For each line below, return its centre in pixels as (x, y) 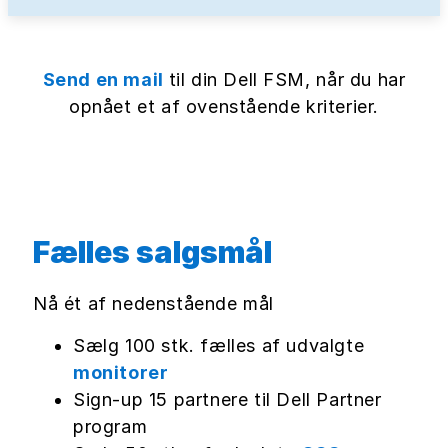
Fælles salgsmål (152, 251)
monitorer (121, 372)
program (110, 426)
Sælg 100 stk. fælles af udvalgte (219, 345)
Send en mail (105, 79)
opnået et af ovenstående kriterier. (223, 106)
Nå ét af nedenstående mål (153, 303)
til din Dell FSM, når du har (287, 79)
